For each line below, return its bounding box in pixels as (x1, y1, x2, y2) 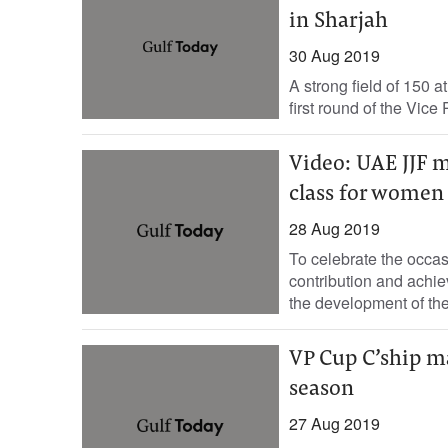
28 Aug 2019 (288, 217, 380, 240)
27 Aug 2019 (288, 412, 380, 435)
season (288, 379, 354, 401)
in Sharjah (288, 11, 388, 33)
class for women (288, 184, 444, 206)
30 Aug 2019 (288, 44, 380, 67)
